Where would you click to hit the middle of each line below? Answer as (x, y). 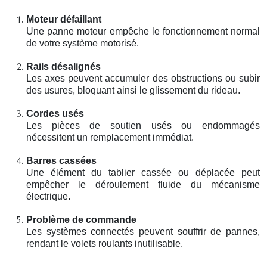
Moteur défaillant (64, 19)
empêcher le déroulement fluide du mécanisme (143, 184)
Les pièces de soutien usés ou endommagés (143, 125)
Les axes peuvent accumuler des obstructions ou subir (143, 78)
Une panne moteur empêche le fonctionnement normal (143, 31)
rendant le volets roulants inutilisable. (105, 243)
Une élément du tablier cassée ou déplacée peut (143, 172)
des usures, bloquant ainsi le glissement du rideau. (133, 90)
